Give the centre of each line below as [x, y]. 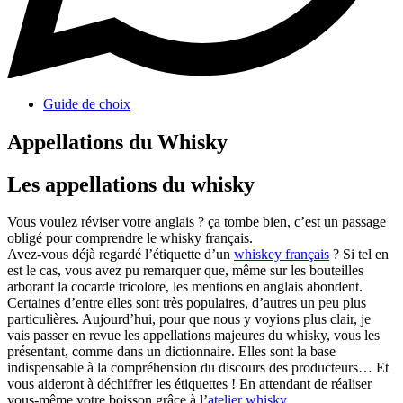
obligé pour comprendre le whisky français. [130, 238]
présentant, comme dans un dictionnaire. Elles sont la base [171, 352]
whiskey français [282, 255]
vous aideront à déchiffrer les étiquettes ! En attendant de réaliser [189, 384]
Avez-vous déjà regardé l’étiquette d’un [121, 255]
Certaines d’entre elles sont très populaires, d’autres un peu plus [187, 303]
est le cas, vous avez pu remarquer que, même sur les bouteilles [185, 271]
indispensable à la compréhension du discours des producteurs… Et [198, 368]
